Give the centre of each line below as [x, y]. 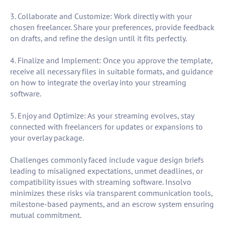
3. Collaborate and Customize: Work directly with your [101, 16]
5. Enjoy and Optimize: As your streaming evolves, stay [102, 116]
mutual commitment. [46, 215]
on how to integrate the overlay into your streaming [98, 83]
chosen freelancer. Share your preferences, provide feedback [112, 27]
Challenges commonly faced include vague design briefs [107, 160]
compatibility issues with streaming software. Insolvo [101, 182]
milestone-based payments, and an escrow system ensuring [112, 204]
